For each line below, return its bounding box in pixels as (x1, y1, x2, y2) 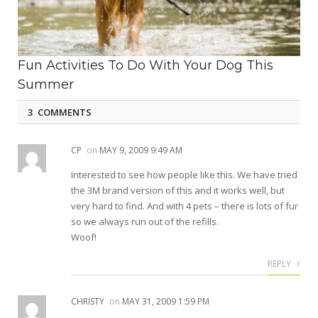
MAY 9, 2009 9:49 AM (99, 143, 182, 156)
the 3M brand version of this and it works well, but (71, 183, 285, 197)
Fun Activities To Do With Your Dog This (18, 57, 273, 73)
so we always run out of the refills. (71, 214, 219, 228)
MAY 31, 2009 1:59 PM (122, 295, 209, 307)
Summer (18, 76, 74, 92)
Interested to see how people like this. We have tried (71, 168, 297, 181)
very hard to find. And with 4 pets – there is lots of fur (71, 199, 298, 212)
